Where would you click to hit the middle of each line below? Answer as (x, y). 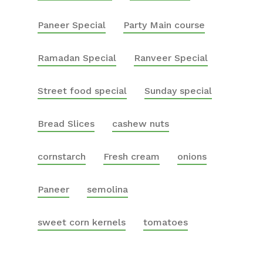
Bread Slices (66, 124)
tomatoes (166, 222)
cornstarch (62, 156)
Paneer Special (72, 25)
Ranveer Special (171, 58)
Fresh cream (131, 156)
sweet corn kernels (82, 222)
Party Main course (164, 25)
